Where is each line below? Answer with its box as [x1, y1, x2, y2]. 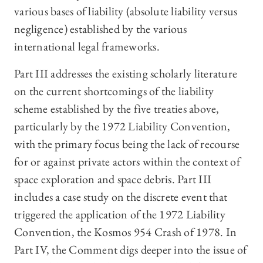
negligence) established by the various [14, 21, 187, 37]
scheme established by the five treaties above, [14, 101, 220, 117]
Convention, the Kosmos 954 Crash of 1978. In [14, 224, 237, 240]
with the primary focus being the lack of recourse [14, 136, 240, 152]
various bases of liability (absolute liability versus [14, 4, 238, 19]
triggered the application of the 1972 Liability [14, 207, 225, 222]
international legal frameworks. [14, 39, 160, 55]
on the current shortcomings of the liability [14, 83, 214, 99]
